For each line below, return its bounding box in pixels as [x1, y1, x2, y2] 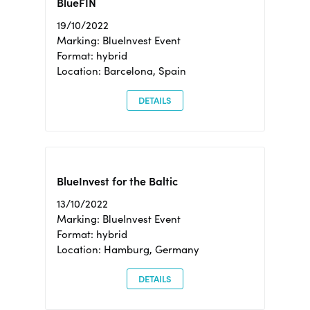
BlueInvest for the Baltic [56, 174, 178, 188]
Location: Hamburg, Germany [56, 243, 199, 257]
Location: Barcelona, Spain [56, 64, 186, 77]
